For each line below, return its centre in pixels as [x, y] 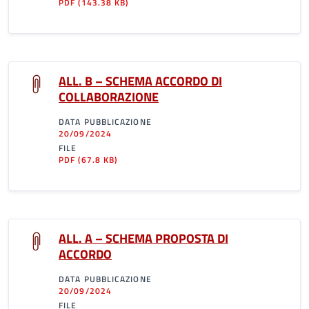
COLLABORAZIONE [109, 97]
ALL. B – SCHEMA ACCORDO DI [140, 81]
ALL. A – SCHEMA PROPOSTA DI [143, 238]
